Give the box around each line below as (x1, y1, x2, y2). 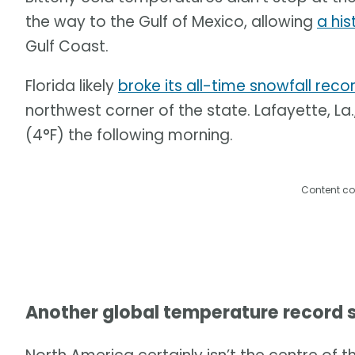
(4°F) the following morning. (25, 124, 233, 147)
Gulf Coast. (25, 36, 109, 58)
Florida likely (25, 75, 118, 97)
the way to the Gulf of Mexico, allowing (25, 11, 317, 33)
